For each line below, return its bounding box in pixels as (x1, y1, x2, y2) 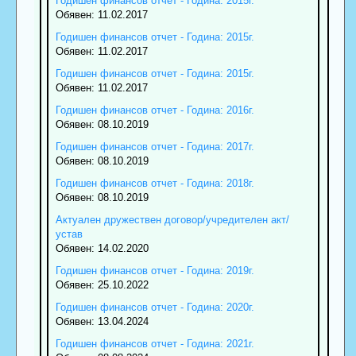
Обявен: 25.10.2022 (55, 279, 149, 292)
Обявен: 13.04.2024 (55, 315, 149, 328)
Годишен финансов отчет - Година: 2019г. (55, 265, 254, 277)
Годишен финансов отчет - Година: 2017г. (55, 141, 254, 153)
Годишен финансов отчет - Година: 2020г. (55, 301, 254, 314)
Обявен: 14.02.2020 (55, 242, 149, 255)
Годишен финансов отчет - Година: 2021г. (55, 338, 254, 350)
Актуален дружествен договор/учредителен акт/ (55, 214, 289, 226)
